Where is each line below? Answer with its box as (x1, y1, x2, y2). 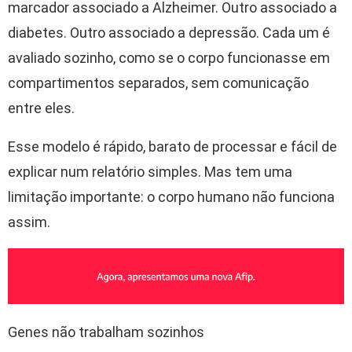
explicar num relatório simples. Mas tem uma (8, 163, 292, 180)
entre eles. (8, 99, 75, 116)
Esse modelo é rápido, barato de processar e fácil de (8, 137, 337, 155)
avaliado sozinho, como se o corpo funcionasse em (8, 49, 330, 66)
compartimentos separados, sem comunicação (8, 74, 309, 91)
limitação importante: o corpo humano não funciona (8, 188, 335, 205)
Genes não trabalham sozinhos (8, 324, 204, 341)
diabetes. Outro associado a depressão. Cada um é (8, 24, 330, 41)
